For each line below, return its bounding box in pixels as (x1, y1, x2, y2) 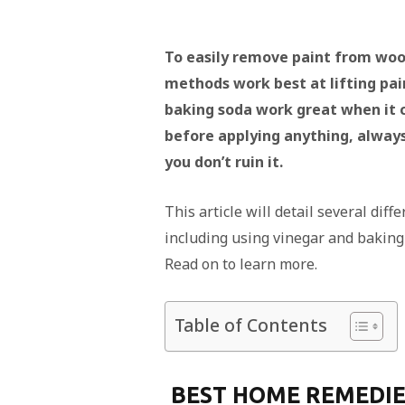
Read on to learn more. (164, 254, 317, 275)
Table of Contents (174, 313, 327, 338)
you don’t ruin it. (164, 152, 283, 173)
